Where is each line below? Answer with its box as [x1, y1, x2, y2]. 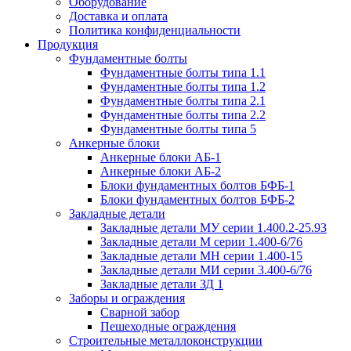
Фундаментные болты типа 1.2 [100, 80, 266, 93]
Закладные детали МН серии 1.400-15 [100, 249, 302, 262]
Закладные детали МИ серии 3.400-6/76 [100, 263, 312, 277]
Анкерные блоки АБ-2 [100, 165, 221, 178]
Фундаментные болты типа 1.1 [100, 66, 266, 79]
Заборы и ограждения [69, 291, 185, 305]
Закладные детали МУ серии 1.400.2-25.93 [100, 221, 327, 234]
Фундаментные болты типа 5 [100, 122, 256, 136]
